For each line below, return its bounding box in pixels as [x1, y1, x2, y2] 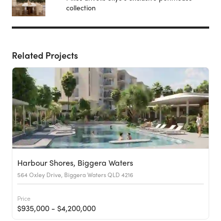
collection [66, 2, 96, 13]
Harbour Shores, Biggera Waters [17, 157, 133, 169]
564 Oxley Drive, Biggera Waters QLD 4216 [17, 170, 133, 180]
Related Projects [12, 49, 78, 62]
